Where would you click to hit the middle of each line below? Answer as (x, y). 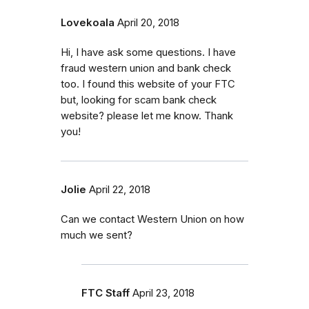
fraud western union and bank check (146, 68)
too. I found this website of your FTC (148, 84)
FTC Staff (106, 293)
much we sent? (97, 235)
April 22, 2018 (120, 190)
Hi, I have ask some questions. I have (148, 52)
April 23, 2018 (163, 293)
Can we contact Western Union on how (152, 219)
